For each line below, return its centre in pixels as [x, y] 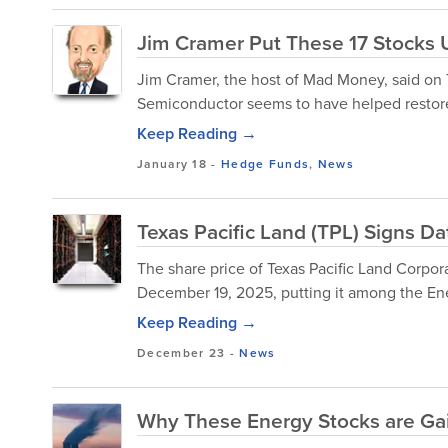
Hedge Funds [265, 163]
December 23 [181, 352]
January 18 [172, 163]
